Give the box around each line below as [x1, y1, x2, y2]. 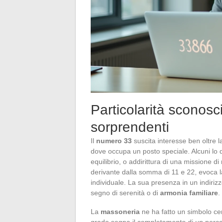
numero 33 [96, 136, 132, 145]
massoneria [101, 207, 140, 216]
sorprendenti [91, 119, 169, 135]
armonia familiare [160, 188, 218, 197]
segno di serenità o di [91, 188, 160, 197]
